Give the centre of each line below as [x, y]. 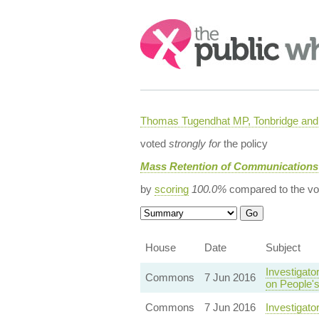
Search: [159, 26]
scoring [171, 189]
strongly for [194, 143]
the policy [244, 143]
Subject [283, 247]
